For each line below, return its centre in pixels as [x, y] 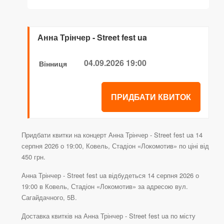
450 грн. [33, 157]
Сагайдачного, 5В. [49, 197]
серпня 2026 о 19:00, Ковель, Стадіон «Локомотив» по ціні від [115, 146]
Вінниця [53, 64]
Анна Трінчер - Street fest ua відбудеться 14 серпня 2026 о [110, 175]
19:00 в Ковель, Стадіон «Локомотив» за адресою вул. [105, 186]
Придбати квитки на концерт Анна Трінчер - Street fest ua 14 [112, 135]
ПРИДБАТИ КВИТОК [151, 97]
